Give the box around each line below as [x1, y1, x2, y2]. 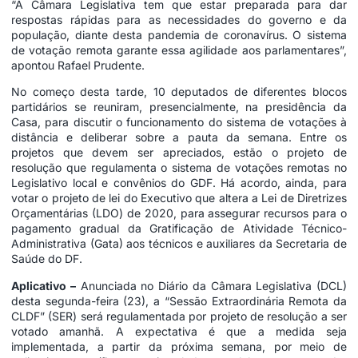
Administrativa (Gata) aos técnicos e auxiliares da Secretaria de [11, 237, 347, 251]
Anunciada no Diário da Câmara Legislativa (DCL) [75, 278, 347, 292]
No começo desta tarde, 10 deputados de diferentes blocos [11, 85, 347, 99]
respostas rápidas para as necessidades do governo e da [11, 13, 347, 27]
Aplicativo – [11, 278, 76, 292]
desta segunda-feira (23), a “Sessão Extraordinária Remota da [11, 293, 347, 308]
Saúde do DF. [11, 252, 82, 266]
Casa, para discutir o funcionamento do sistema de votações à [11, 115, 347, 129]
